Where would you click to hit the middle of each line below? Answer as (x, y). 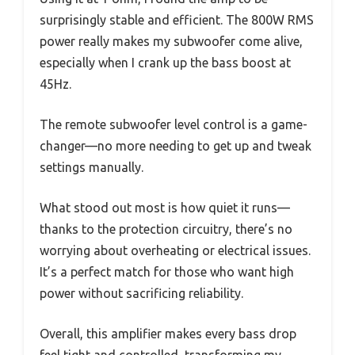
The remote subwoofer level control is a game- (174, 125)
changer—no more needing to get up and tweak (176, 146)
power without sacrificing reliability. (141, 294)
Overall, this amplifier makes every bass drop (168, 334)
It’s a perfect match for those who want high (167, 272)
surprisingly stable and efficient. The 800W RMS (177, 20)
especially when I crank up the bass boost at (165, 63)
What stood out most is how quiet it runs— (165, 208)
